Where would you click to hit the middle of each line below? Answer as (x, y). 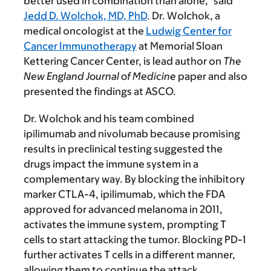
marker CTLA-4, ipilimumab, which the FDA (124, 194)
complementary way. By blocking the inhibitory (134, 179)
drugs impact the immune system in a (111, 164)
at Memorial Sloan (180, 46)
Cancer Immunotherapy (80, 46)
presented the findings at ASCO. (100, 91)
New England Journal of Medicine (100, 76)
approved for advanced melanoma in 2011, (123, 209)
